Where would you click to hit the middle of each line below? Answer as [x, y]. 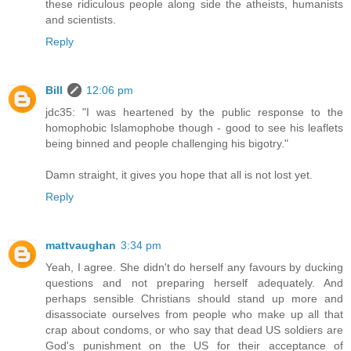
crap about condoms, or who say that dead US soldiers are [194, 330]
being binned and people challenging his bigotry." [167, 144]
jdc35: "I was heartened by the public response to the [194, 112]
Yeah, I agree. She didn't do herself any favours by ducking [194, 268]
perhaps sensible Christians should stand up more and [194, 299]
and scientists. [81, 20]
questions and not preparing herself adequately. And [194, 283]
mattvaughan [81, 246]
